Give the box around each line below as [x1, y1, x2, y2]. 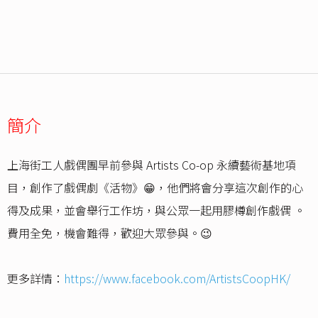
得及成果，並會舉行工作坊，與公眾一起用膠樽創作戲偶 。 [7, 202, 305, 219]
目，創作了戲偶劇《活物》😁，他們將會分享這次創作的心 [7, 179, 303, 197]
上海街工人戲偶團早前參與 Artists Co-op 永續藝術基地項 [7, 156, 296, 174]
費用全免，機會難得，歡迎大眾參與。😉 [7, 224, 212, 242]
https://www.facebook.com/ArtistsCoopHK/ [64, 270, 290, 287]
